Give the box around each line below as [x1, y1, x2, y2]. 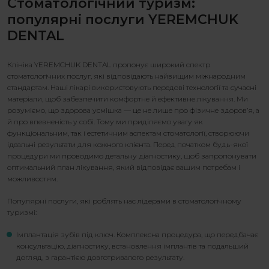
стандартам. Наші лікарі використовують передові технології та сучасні [7, 83, 256, 92]
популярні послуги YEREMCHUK [7, 11, 238, 28]
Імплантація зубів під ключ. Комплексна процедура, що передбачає [16, 230, 258, 240]
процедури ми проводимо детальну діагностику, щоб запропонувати [7, 151, 256, 161]
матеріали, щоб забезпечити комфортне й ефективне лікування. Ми [7, 94, 248, 104]
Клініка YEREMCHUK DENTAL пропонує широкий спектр [7, 60, 210, 70]
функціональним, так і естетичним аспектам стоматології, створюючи [7, 128, 249, 138]
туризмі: [7, 208, 37, 217]
